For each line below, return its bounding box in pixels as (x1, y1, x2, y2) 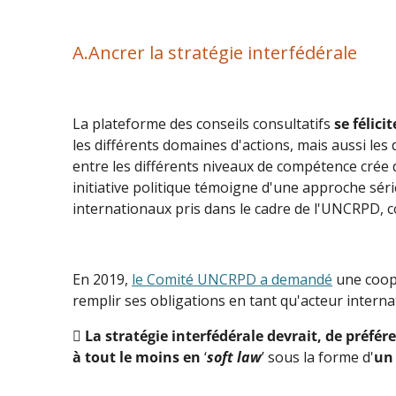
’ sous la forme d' (262, 346, 374, 367)
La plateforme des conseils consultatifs (72, 113, 334, 133)
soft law (207, 346, 262, 367)
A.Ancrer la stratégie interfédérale (72, 39, 357, 65)
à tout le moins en (72, 346, 204, 367)
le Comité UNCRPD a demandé (132, 269, 332, 289)
